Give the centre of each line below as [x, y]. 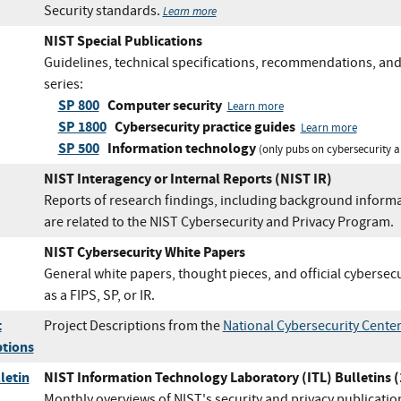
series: [63, 84]
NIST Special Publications [123, 40]
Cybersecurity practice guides [205, 126]
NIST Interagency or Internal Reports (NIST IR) [188, 178]
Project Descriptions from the [133, 325]
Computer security [164, 105]
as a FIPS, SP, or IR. [99, 295]
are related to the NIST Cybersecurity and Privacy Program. [218, 222]
